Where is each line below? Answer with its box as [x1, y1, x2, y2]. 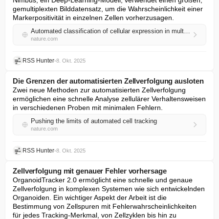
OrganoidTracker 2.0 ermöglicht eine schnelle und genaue [13, 176, 193, 184]
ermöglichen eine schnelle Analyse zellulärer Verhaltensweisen [13, 95, 206, 103]
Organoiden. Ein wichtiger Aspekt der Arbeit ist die [13, 194, 167, 201]
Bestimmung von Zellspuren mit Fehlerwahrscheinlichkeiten [13, 202, 197, 210]
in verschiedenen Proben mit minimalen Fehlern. [13, 104, 163, 111]
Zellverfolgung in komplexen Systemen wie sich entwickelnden [13, 185, 205, 193]
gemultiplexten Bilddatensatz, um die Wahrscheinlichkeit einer [13, 5, 203, 13]
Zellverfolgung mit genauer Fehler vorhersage [13, 167, 167, 175]
